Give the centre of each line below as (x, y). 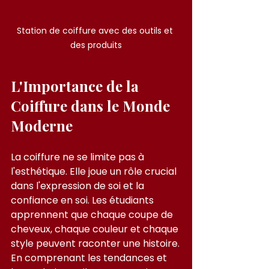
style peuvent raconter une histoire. (95, 243)
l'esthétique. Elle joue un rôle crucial (95, 171)
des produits (96, 45)
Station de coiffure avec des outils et (96, 30)
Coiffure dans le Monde (92, 105)
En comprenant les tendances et (90, 258)
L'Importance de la (77, 86)
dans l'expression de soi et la (79, 186)
